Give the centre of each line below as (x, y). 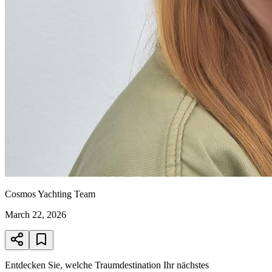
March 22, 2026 (36, 214)
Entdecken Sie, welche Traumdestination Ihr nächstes (107, 265)
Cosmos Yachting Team (50, 194)
